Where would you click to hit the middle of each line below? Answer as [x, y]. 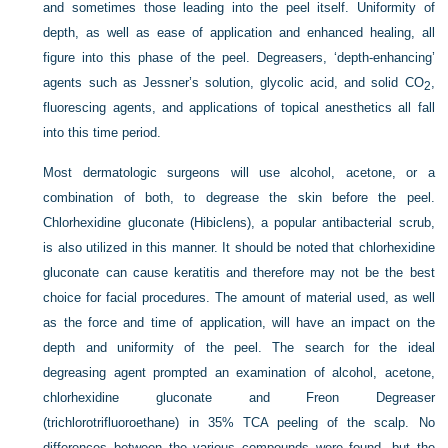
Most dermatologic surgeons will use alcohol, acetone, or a [239, 172]
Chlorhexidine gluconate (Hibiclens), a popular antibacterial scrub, [239, 222]
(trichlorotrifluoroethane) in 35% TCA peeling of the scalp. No [239, 422]
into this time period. [102, 132]
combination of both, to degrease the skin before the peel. [239, 197]
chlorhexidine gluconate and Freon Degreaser [239, 397]
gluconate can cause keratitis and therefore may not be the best [239, 272]
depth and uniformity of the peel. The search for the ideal [239, 347]
